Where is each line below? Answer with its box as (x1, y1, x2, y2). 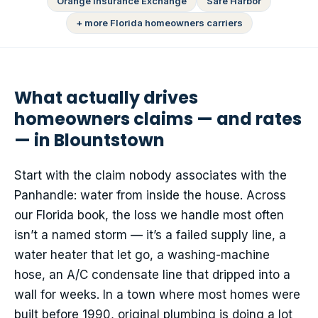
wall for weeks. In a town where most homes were (14, 287, 300, 302)
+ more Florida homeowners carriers (75, 17, 243, 29)
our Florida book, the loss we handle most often (14, 208, 284, 223)
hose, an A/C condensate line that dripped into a (14, 268, 290, 283)
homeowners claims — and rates (14, 107, 302, 131)
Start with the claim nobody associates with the (14, 168, 287, 183)
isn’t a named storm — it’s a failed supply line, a (14, 228, 286, 243)
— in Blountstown (14, 128, 165, 153)
